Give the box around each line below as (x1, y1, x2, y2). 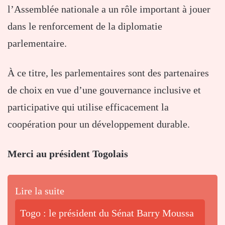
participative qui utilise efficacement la (8, 101, 169, 113)
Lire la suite (15, 185, 64, 197)
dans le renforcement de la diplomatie (8, 21, 162, 32)
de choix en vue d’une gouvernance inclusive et (8, 84, 201, 96)
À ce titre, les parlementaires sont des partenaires (8, 67, 209, 79)
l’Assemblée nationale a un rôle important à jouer (8, 4, 213, 15)
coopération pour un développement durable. (8, 119, 190, 130)
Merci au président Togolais (8, 148, 128, 160)
